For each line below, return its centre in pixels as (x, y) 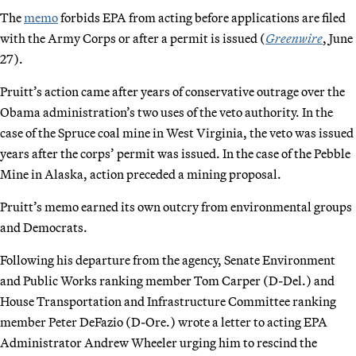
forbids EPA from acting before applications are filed (202, 17)
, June (338, 38)
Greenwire (294, 38)
